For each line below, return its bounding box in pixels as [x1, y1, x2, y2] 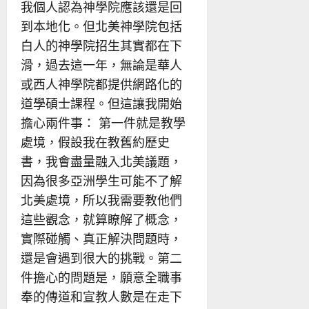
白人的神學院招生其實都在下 [21, 37, 182, 54]
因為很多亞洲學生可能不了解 [21, 172, 182, 189]
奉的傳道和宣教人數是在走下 [21, 288, 182, 305]
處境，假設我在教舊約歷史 [21, 133, 170, 150]
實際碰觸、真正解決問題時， [21, 230, 182, 247]
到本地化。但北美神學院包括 [21, 17, 182, 34]
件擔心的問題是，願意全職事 [21, 268, 182, 286]
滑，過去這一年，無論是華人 [21, 56, 182, 73]
